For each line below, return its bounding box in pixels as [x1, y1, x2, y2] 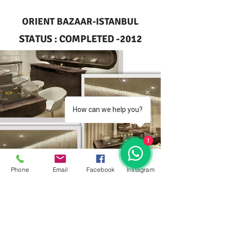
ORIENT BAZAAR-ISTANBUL [22, 16, 139, 28]
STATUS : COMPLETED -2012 [19, 33, 142, 45]
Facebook [86, 165, 115, 173]
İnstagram [127, 165, 155, 173]
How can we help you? [73, 105, 143, 114]
